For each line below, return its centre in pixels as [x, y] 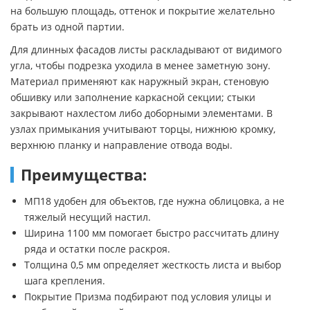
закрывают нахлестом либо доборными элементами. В [142, 113]
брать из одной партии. [67, 26]
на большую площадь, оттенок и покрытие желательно [143, 10]
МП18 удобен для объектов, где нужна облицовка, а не [154, 201]
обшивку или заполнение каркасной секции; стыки [133, 97]
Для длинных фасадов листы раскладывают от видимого [146, 49]
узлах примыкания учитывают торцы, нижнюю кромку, [143, 129]
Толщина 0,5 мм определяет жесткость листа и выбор [153, 264]
